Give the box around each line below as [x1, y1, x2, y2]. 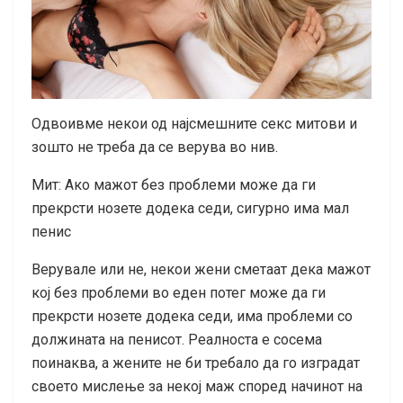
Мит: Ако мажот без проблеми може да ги [31, 175, 316, 193]
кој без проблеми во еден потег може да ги [31, 283, 326, 301]
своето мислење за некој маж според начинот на [31, 377, 363, 395]
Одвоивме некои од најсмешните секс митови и [31, 114, 357, 132]
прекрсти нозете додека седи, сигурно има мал [31, 199, 349, 217]
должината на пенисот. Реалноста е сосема [31, 330, 322, 348]
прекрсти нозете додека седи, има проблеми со [31, 307, 353, 325]
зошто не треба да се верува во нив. [31, 138, 278, 156]
